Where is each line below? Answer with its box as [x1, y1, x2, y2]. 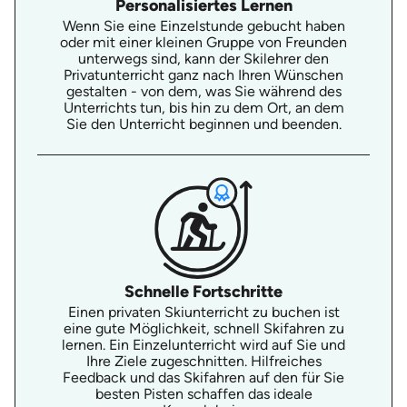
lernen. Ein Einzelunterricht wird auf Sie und [62, 335, 345, 353]
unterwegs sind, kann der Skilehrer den [78, 49, 329, 67]
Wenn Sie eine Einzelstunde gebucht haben [62, 16, 345, 35]
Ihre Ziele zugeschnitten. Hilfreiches [85, 352, 322, 370]
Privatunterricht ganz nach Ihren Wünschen [64, 65, 343, 84]
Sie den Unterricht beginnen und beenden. [65, 114, 342, 133]
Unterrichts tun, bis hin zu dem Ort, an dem [63, 98, 344, 116]
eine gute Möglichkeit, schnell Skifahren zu [63, 319, 344, 337]
